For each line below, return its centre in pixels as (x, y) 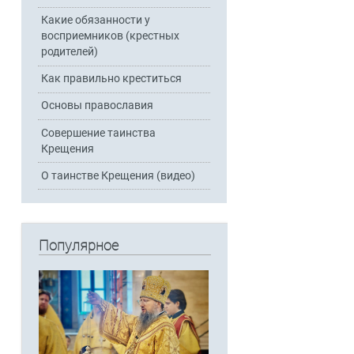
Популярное (78, 245)
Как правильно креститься (112, 79)
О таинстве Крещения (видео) (119, 175)
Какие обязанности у (96, 21)
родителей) (70, 52)
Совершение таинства (99, 133)
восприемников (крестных (111, 36)
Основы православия (98, 106)
